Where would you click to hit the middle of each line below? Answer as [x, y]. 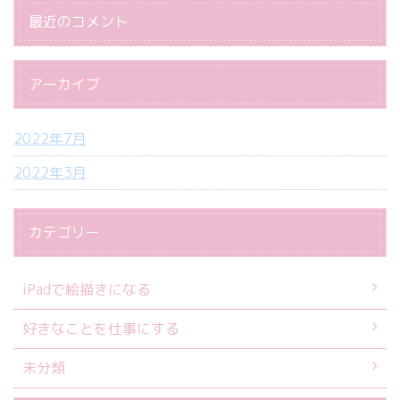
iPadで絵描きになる [87, 289]
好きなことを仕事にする [101, 329]
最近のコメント [79, 21]
